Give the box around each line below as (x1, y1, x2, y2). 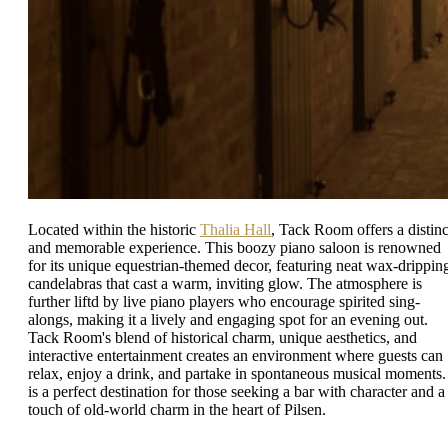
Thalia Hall (200, 220, 271, 238)
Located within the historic (28, 220, 200, 238)
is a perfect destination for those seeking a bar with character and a (28, 382, 445, 400)
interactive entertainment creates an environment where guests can (28, 346, 443, 364)
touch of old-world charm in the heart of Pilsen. (28, 400, 326, 418)
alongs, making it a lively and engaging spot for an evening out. (28, 310, 428, 328)
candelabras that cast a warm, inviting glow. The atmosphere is (28, 274, 422, 292)
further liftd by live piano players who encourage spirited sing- (28, 292, 420, 310)
